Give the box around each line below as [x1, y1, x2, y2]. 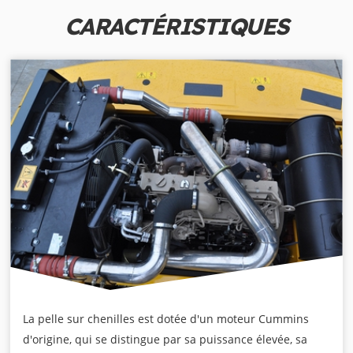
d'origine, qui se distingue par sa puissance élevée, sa [23, 332, 308, 347]
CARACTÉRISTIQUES [64, 12, 288, 41]
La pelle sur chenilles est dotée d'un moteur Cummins [23, 311, 310, 327]
